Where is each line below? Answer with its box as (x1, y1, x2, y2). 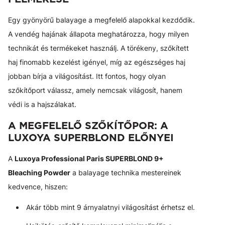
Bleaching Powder (8, 168, 70, 177)
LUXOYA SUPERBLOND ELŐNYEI (8, 131, 174, 144)
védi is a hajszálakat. (8, 99, 76, 108)
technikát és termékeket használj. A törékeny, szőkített (8, 43, 189, 52)
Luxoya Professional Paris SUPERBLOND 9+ (15, 154, 164, 163)
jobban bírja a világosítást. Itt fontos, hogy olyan (8, 71, 166, 80)
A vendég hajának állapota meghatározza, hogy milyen (8, 29, 189, 38)
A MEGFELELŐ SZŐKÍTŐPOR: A (8, 119, 168, 132)
